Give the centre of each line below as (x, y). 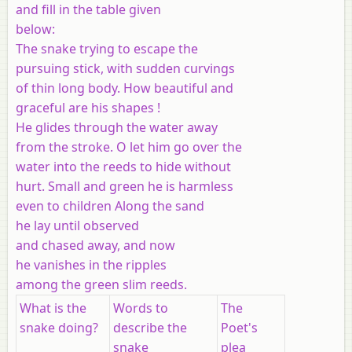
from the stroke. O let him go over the (129, 147)
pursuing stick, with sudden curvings (125, 68)
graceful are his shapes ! (88, 107)
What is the (53, 308)
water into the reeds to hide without (123, 166)
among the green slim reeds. (101, 284)
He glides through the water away (117, 127)
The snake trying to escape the (107, 48)
